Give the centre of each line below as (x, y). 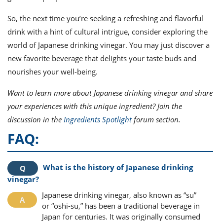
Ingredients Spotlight (98, 119)
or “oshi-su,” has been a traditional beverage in (121, 205)
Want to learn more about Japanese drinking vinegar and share (110, 93)
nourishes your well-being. (53, 72)
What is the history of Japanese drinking (118, 167)
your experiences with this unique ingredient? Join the (95, 106)
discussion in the (36, 119)
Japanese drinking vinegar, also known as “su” (119, 195)
